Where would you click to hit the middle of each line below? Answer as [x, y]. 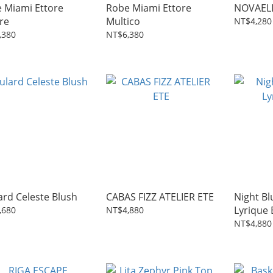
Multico [123, 21]
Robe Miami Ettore [149, 8]
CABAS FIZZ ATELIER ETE [160, 197]
